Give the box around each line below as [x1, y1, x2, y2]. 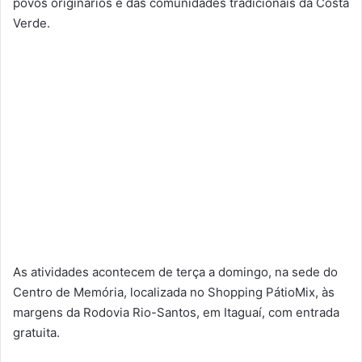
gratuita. [13, 325, 60, 341]
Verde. [13, 15, 50, 32]
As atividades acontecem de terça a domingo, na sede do [13, 264, 338, 280]
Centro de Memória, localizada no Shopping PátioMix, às [13, 284, 335, 301]
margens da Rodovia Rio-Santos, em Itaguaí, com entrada [13, 305, 339, 321]
